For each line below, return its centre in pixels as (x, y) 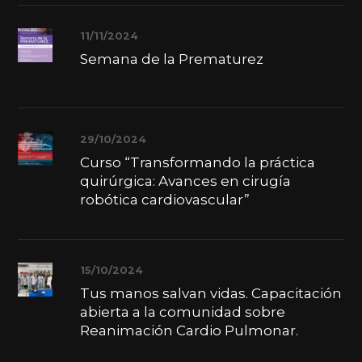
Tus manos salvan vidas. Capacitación (210, 294)
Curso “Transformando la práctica (197, 163)
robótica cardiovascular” (164, 200)
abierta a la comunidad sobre (182, 312)
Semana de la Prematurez (171, 59)
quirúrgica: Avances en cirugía (185, 181)
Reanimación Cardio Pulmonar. (189, 331)
